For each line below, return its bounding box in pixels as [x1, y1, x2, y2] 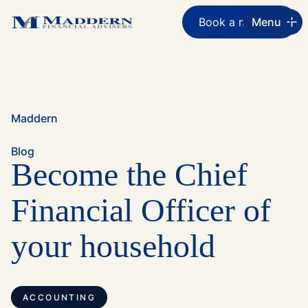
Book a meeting [199, 15, 280, 29]
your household [11, 228, 215, 264]
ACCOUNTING [23, 292, 96, 302]
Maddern [11, 111, 58, 125]
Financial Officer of [11, 192, 271, 228]
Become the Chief [11, 156, 247, 192]
